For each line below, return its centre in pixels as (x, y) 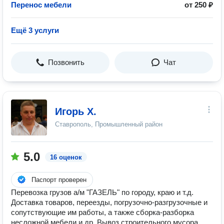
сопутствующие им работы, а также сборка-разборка (102, 212)
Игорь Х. (76, 111)
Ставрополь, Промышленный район (109, 124)
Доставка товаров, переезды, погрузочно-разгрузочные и (109, 202)
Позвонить (66, 62)
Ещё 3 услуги (35, 30)
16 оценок (66, 157)
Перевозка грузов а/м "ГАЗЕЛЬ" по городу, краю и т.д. (102, 192)
